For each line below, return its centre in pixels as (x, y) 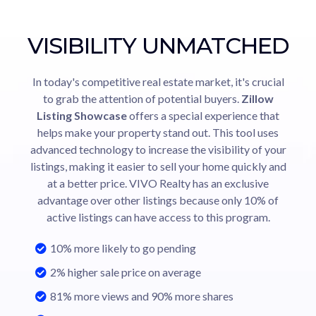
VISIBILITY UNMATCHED (158, 45)
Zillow (257, 98)
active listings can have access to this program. (158, 217)
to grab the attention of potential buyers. (142, 98)
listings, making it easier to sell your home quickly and (158, 166)
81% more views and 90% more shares (142, 296)
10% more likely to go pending (123, 248)
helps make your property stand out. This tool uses (158, 132)
